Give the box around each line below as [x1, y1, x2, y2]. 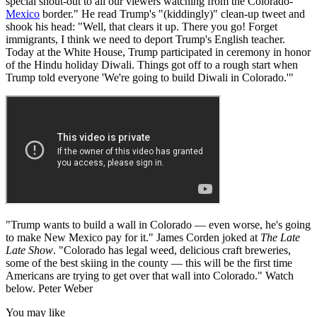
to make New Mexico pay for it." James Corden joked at [6, 231, 260, 243]
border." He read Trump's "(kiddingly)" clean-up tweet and [40, 7, 305, 20]
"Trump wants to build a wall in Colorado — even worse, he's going [6, 218, 311, 231]
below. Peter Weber [6, 282, 93, 294]
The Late [260, 231, 300, 243]
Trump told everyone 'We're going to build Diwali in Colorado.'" [6, 71, 294, 83]
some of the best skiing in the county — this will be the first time [6, 256, 292, 269]
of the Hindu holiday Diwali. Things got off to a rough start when [6, 58, 298, 71]
